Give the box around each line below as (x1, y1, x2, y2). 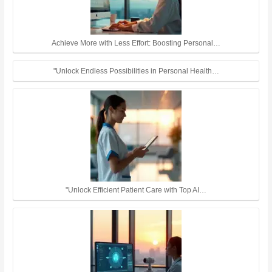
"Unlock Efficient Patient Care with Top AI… (66, 186, 206, 194)
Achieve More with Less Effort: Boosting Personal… (52, 38, 220, 47)
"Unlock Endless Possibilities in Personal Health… (53, 66, 219, 75)
